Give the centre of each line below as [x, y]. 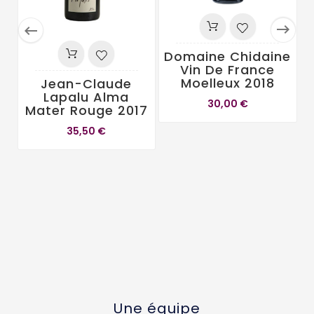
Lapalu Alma [87, 97]
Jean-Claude [87, 83]
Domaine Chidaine [228, 56]
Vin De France [228, 69]
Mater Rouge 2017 [86, 110]
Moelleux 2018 [227, 83]
